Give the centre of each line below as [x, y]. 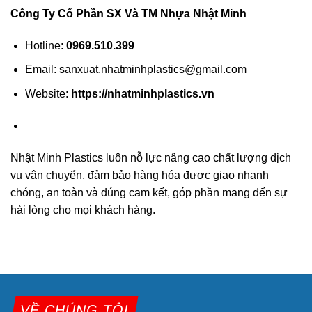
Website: [48, 94]
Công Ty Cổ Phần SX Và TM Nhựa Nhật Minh [128, 14]
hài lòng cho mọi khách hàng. [83, 210]
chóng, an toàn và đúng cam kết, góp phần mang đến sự [149, 192]
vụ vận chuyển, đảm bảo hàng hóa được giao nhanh [140, 175]
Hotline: [45, 45]
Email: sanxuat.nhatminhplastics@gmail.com [135, 70]
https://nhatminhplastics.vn [142, 94]
